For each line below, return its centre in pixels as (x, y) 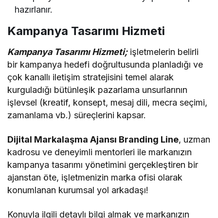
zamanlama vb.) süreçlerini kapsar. (77, 115)
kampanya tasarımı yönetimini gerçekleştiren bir (103, 164)
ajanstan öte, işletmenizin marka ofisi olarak (95, 177)
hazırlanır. (34, 9)
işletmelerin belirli (163, 52)
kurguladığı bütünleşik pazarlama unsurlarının (98, 90)
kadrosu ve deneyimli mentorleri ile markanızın (100, 152)
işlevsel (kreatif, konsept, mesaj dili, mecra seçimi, (108, 102)
